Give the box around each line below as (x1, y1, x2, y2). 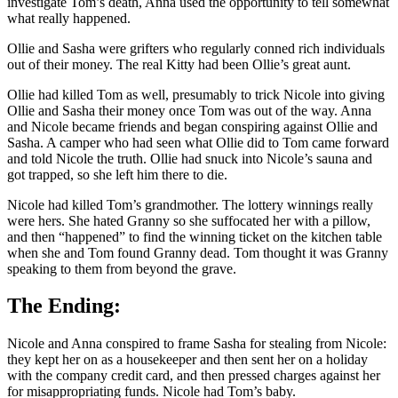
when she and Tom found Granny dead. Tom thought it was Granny (7, 244, 388, 260)
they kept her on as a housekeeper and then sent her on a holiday (7, 352, 368, 368)
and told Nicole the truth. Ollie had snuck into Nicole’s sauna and (7, 150, 372, 166)
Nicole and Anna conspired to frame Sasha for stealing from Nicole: (7, 336, 386, 352)
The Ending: (7, 294, 121, 318)
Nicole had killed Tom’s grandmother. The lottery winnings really (7, 196, 373, 212)
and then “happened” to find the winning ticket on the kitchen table (7, 228, 382, 244)
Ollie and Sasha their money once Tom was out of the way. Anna (7, 102, 371, 118)
